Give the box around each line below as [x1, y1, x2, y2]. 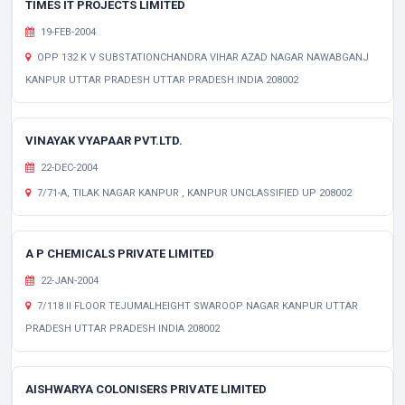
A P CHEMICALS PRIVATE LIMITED [25, 247, 214, 260]
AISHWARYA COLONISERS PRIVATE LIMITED [25, 382, 267, 396]
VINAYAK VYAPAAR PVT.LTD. [25, 134, 183, 147]
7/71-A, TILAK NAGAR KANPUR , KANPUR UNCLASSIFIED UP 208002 [34, 187, 352, 199]
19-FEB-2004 [38, 26, 96, 38]
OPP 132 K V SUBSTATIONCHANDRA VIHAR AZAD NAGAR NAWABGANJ [34, 52, 369, 63]
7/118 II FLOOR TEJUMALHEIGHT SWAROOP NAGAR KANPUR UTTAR [34, 300, 358, 312]
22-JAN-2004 [38, 275, 99, 287]
